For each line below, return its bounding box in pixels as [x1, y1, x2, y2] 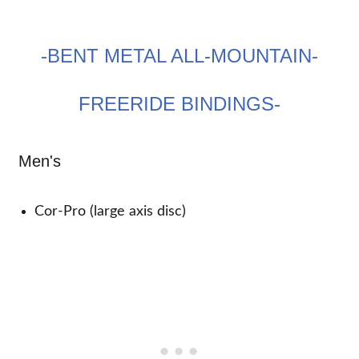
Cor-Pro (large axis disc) [34, 204, 187, 219]
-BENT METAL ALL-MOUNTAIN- [41, 44, 318, 67]
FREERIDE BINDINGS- [79, 92, 280, 115]
